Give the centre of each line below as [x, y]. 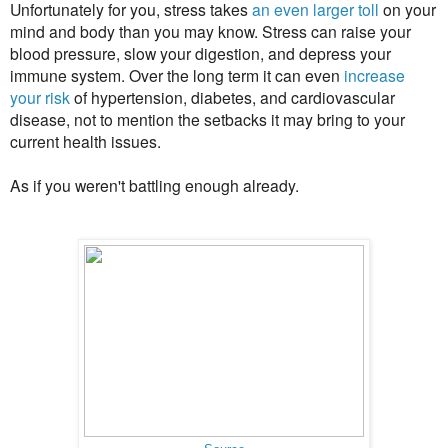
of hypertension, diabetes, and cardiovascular [232, 96]
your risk [40, 96]
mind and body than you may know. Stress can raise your [210, 30]
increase [374, 74]
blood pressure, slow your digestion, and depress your [200, 52]
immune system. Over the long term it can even [177, 74]
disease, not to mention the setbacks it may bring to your [207, 118]
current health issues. [85, 140]
